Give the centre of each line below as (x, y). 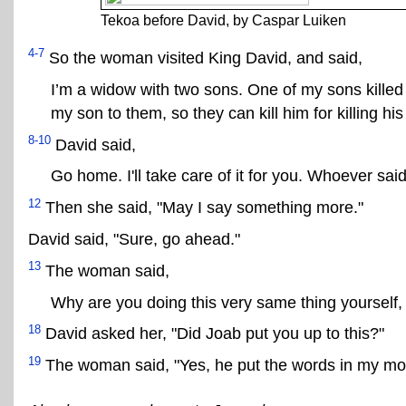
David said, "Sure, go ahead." (134, 239)
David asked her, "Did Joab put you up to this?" (213, 334)
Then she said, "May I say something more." (202, 208)
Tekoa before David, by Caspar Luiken (223, 20)
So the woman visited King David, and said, (203, 58)
